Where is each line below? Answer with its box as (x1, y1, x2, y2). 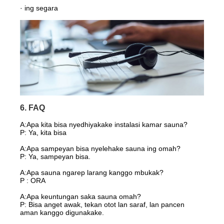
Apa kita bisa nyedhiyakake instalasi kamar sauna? (26, 120, 188, 129)
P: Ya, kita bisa (20, 128, 67, 137)
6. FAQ (20, 103, 45, 112)
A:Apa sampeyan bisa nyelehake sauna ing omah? (20, 144, 181, 153)
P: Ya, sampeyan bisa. (20, 152, 91, 161)
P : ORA (20, 176, 46, 185)
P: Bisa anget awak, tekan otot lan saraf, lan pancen (20, 200, 185, 209)
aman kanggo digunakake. (20, 208, 104, 217)
